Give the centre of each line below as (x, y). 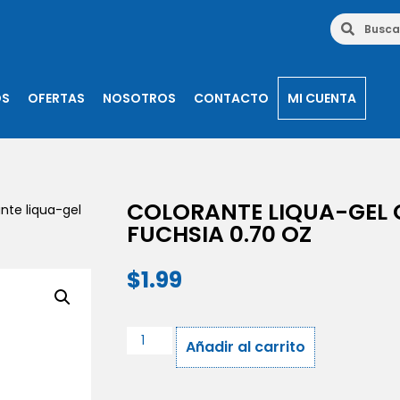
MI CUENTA (321, 98)
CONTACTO (231, 98)
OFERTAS (56, 98)
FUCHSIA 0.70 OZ (219, 234)
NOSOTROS (139, 98)
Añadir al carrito (245, 347)
